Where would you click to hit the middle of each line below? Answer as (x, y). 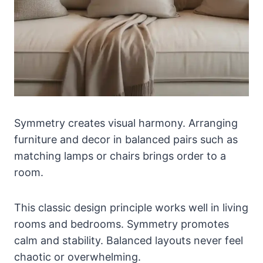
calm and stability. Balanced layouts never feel (129, 240)
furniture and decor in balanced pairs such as (126, 139)
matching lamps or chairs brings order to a (120, 156)
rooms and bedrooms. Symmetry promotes (122, 224)
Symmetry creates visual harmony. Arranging (126, 123)
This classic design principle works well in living (131, 207)
